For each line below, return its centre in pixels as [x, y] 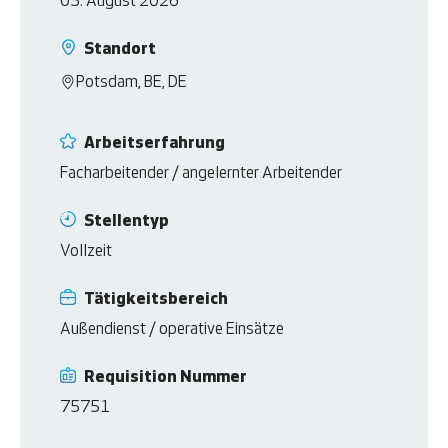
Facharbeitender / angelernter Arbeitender [201, 174]
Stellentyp [128, 222]
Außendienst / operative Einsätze [172, 330]
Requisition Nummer [167, 378]
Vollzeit [86, 252]
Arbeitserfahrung [156, 144]
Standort [122, 50]
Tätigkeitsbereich [158, 300]
